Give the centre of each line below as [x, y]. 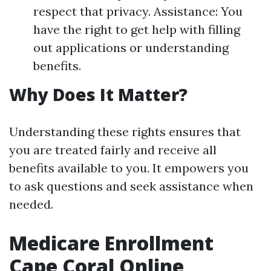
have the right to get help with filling [137, 29]
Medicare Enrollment [111, 243]
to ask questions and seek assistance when [131, 186]
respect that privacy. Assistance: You [138, 11]
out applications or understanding [131, 47]
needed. [31, 204]
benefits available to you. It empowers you [129, 168]
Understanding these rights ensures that [125, 132]
